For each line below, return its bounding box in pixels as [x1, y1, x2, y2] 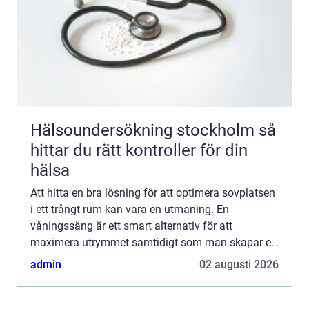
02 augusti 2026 [199, 258, 279, 272]
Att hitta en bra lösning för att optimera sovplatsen [30, 186, 275, 200]
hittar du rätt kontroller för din [30, 141, 248, 161]
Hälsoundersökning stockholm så [30, 121, 259, 141]
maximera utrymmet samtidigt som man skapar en [30, 236, 277, 250]
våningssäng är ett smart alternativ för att [30, 219, 232, 233]
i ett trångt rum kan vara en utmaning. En [30, 203, 229, 217]
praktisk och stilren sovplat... [30, 252, 169, 266]
